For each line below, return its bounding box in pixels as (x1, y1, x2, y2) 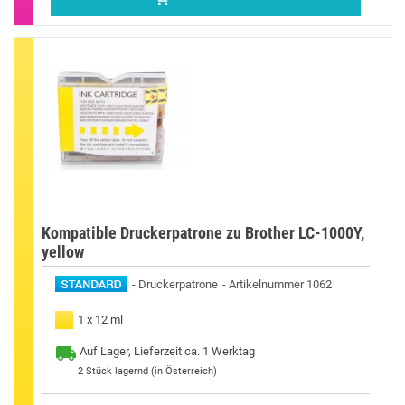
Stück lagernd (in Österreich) (86, 364, 217, 377)
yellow (42, 241, 84, 261)
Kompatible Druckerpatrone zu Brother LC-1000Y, (42, 222, 364, 242)
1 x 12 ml (78, 312, 123, 326)
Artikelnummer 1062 (229, 277, 332, 291)
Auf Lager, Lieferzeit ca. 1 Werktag (80, 344, 255, 358)
